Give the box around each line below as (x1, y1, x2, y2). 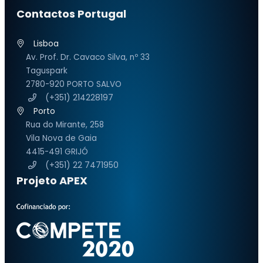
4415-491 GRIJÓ (26, 146, 88, 157)
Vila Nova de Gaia (26, 132, 97, 144)
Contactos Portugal (16, 6, 126, 21)
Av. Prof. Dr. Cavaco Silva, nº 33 (26, 51, 150, 63)
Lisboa (33, 37, 59, 49)
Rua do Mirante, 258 (26, 119, 104, 130)
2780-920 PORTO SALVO (26, 78, 122, 90)
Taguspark (26, 65, 68, 76)
